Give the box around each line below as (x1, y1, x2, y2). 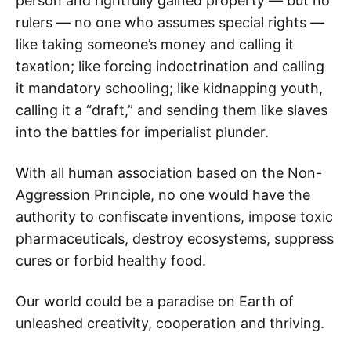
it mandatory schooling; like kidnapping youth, (16, 80, 323, 97)
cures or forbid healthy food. (16, 252, 206, 270)
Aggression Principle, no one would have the (16, 186, 310, 204)
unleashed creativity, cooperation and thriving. (16, 315, 324, 332)
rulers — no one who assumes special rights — (16, 14, 324, 31)
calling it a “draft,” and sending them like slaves (16, 102, 327, 119)
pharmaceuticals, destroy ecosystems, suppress (16, 230, 334, 248)
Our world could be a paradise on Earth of (16, 293, 294, 310)
